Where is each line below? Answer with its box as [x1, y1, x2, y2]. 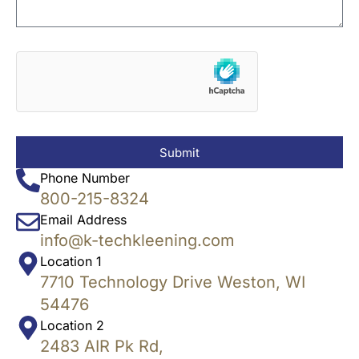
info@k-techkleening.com [40, 231, 235, 251]
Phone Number [40, 170, 130, 187]
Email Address [40, 212, 127, 228]
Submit [159, 144, 200, 160]
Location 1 [40, 253, 102, 270]
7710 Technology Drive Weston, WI [40, 272, 305, 292]
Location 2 [40, 317, 104, 334]
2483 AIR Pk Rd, [40, 337, 163, 357]
